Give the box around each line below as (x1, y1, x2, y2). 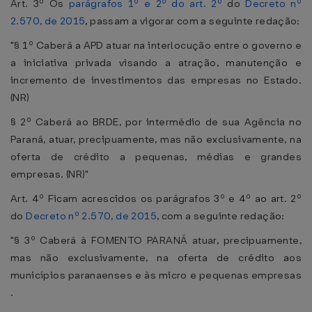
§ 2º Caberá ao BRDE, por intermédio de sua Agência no (10, 115, 302, 129)
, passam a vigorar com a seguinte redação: (85, 14, 300, 28)
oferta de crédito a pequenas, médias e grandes (10, 150, 302, 164)
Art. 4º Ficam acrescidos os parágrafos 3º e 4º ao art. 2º (10, 192, 302, 205)
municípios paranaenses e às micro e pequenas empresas (10, 268, 302, 282)
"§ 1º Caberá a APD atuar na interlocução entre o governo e (10, 38, 302, 52)
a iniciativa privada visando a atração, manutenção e (10, 56, 302, 70)
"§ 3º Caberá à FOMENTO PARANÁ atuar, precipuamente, (10, 233, 302, 247)
